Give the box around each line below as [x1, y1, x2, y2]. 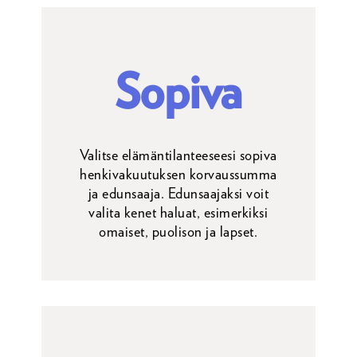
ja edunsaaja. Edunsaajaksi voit [88, 185, 269, 202]
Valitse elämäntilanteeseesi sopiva [79, 147, 277, 163]
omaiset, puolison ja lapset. [99, 223, 258, 240]
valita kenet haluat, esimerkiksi [88, 204, 269, 221]
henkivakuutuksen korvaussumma [80, 166, 277, 182]
